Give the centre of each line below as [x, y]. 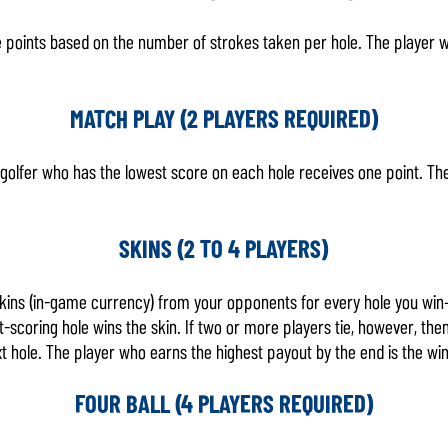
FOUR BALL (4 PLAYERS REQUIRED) [224, 403]
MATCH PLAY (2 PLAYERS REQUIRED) [224, 118]
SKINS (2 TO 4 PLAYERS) [224, 248]
